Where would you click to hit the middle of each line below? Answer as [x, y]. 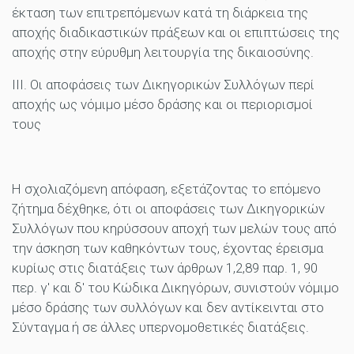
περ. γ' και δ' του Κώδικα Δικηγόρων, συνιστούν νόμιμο [175, 288]
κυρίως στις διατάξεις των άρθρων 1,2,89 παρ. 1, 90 [165, 268]
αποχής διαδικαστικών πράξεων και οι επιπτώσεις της [176, 33]
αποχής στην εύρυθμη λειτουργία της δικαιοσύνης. [163, 53]
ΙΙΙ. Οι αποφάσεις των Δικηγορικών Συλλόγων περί [163, 85]
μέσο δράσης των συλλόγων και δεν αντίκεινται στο [168, 308]
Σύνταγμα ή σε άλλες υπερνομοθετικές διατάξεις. [160, 328]
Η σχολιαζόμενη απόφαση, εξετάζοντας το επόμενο [166, 189]
